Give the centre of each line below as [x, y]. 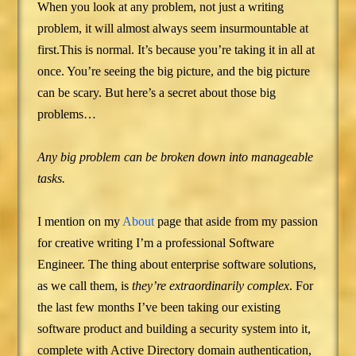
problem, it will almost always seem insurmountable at [173, 29]
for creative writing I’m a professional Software [156, 243]
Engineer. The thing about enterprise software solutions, [177, 265]
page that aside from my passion [236, 222]
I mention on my [80, 222]
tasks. [52, 179]
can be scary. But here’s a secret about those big [157, 93]
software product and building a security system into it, [174, 329]
